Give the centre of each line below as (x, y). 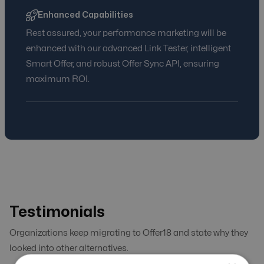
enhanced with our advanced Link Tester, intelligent (128, 49)
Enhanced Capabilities (85, 15)
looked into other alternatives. (69, 249)
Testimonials (57, 212)
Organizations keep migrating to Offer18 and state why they (129, 233)
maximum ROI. (58, 80)
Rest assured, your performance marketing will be (126, 34)
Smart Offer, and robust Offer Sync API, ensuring (123, 64)
